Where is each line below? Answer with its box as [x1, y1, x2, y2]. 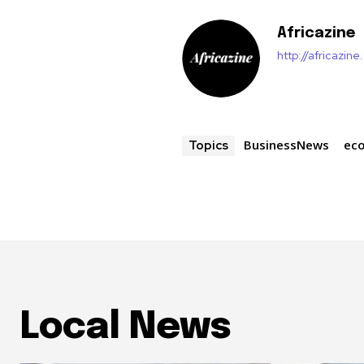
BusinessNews [244, 136, 330, 154]
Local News [19, 309, 231, 348]
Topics [188, 137, 229, 154]
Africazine [277, 26, 356, 41]
